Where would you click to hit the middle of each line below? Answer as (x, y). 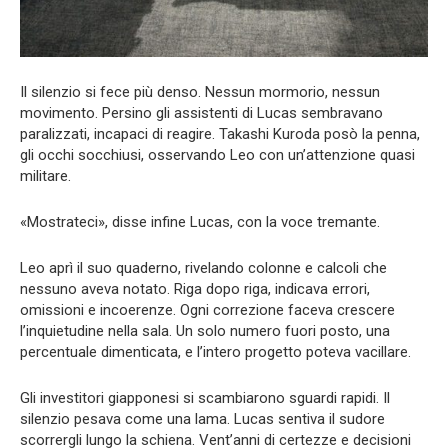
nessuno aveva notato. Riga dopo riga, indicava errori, (195, 288)
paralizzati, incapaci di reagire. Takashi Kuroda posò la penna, (220, 133)
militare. (45, 175)
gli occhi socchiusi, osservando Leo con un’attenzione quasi (217, 154)
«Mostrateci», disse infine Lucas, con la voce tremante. (200, 221)
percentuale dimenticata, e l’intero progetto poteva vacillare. (215, 351)
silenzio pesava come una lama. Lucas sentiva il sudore (202, 418)
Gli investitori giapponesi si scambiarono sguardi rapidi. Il (205, 397)
